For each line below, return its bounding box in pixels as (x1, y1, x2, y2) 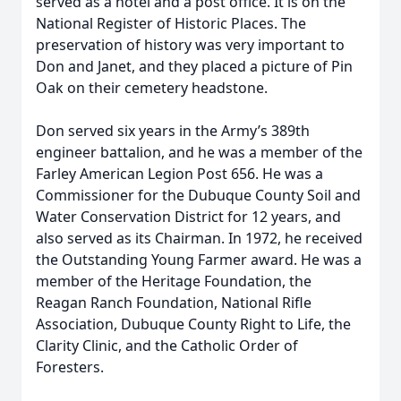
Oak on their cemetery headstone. (36, 78, 268, 98)
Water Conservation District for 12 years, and (36, 207, 341, 226)
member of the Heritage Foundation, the (36, 271, 311, 291)
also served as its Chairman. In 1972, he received (36, 228, 363, 248)
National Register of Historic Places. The (36, 13, 306, 33)
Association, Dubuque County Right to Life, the (36, 314, 351, 334)
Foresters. (36, 357, 104, 377)
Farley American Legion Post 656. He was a (36, 164, 323, 183)
